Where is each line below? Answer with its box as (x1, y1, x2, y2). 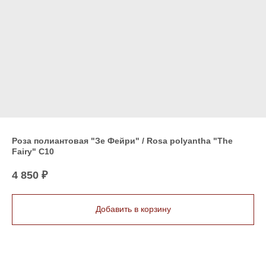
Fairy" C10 (12, 147, 54, 156)
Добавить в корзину (95, 204, 171, 214)
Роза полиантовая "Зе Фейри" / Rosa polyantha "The (12, 136, 233, 145)
